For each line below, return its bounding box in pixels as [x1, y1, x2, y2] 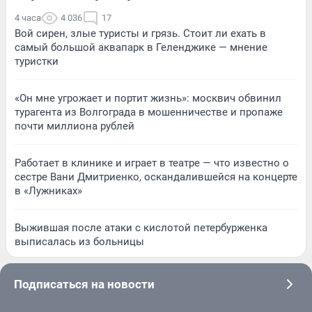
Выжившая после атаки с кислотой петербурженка [15, 221, 267, 235]
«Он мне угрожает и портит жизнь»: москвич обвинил [15, 92, 281, 105]
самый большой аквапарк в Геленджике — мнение [15, 41, 267, 54]
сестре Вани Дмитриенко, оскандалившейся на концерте [15, 171, 297, 184]
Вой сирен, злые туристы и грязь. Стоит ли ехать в [15, 27, 266, 40]
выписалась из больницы [15, 235, 144, 249]
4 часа [15, 13, 41, 24]
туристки [15, 55, 58, 68]
